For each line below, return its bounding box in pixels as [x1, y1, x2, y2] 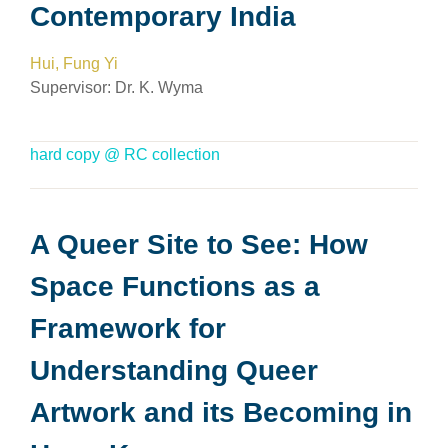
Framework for [30, 313, 226, 344]
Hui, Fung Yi [30, 55, 118, 72]
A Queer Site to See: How [30, 229, 368, 260]
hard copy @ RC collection [30, 146, 220, 163]
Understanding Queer [30, 355, 318, 386]
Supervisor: [30, 79, 115, 96]
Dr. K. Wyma [115, 79, 203, 96]
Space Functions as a [30, 271, 320, 302]
